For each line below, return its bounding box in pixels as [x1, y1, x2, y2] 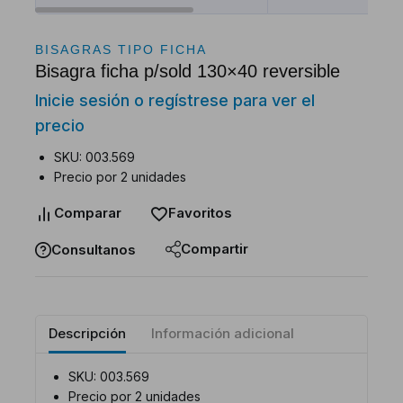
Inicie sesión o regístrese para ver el [35, 91, 315, 110]
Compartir [181, 240, 248, 257]
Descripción [49, 324, 126, 342]
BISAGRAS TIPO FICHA [35, 42, 207, 57]
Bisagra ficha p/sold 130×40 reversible [35, 61, 340, 81]
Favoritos [168, 204, 232, 221]
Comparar [54, 204, 121, 221]
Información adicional [151, 324, 294, 342]
